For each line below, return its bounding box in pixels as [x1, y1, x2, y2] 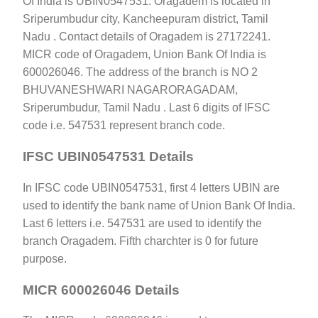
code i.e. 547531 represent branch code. [23, 119, 225, 132]
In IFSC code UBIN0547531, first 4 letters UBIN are [23, 181, 280, 194]
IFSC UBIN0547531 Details [23, 149, 194, 165]
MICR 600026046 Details [23, 282, 180, 297]
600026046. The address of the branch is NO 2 [23, 66, 258, 79]
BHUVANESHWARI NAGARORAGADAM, [23, 84, 238, 97]
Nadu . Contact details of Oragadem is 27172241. [23, 31, 270, 43]
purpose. [23, 252, 67, 265]
